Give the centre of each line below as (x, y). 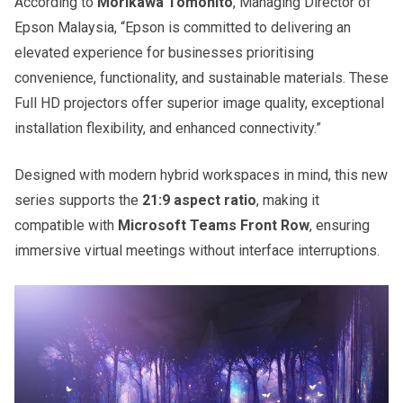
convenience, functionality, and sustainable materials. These (201, 77)
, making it (288, 200)
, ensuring (340, 225)
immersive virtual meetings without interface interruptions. (197, 250)
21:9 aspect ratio (199, 200)
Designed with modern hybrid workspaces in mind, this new (201, 175)
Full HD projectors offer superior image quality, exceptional (199, 103)
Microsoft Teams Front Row (214, 225)
